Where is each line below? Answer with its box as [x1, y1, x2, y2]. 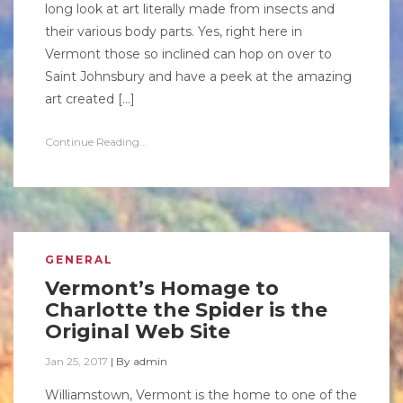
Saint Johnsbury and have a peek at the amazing [45, 68, 352, 85]
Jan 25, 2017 [45, 354, 108, 368]
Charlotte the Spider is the [45, 298, 327, 322]
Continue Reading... [45, 135, 148, 148]
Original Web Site [45, 319, 230, 344]
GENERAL [45, 253, 113, 266]
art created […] [45, 91, 135, 107]
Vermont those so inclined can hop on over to [45, 46, 332, 62]
